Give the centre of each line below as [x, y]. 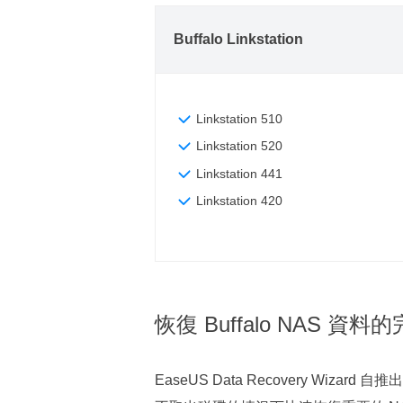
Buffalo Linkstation [238, 39]
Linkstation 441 [239, 174]
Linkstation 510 [239, 119]
